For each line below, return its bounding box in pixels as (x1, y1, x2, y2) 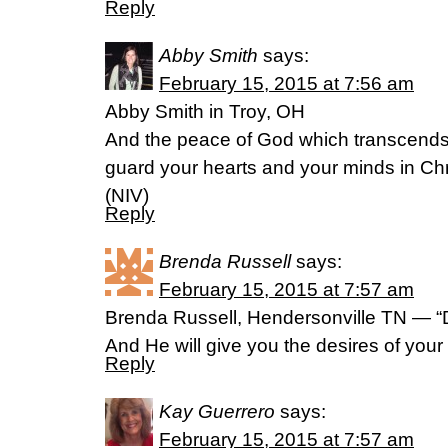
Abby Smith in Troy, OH (105, 101, 305, 122)
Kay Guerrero (159, 401, 275, 422)
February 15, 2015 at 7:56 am (159, 73, 414, 94)
